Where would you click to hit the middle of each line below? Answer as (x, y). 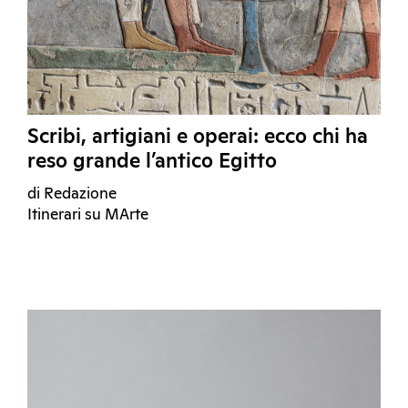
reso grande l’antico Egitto (152, 163)
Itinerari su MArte (88, 216)
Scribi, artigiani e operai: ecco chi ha (198, 138)
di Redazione (72, 195)
